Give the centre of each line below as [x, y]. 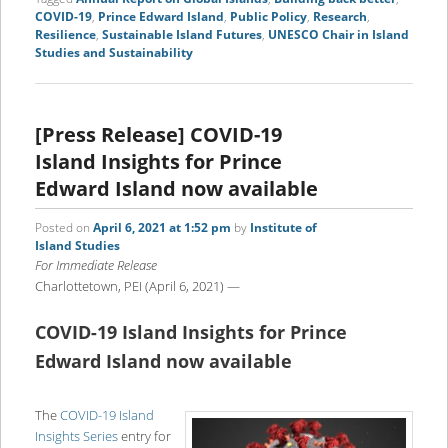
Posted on [62, 227]
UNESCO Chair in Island [338, 35]
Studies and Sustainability [113, 53]
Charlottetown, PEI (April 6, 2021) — [137, 285]
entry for [144, 435]
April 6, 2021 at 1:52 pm [161, 227]
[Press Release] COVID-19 [158, 134]
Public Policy [268, 17]
